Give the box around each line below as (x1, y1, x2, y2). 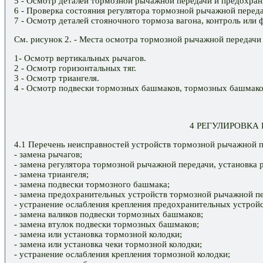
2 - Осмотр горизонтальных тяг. (14, 63, 136, 73)
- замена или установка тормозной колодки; (14, 230, 182, 240)
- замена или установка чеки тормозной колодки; (14, 240, 202, 249)
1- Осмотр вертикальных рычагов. (14, 53, 146, 63)
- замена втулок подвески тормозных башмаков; (14, 220, 199, 230)
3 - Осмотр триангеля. (14, 73, 99, 83)
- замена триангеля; (14, 170, 89, 180)
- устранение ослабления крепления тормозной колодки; (14, 249, 230, 259)
